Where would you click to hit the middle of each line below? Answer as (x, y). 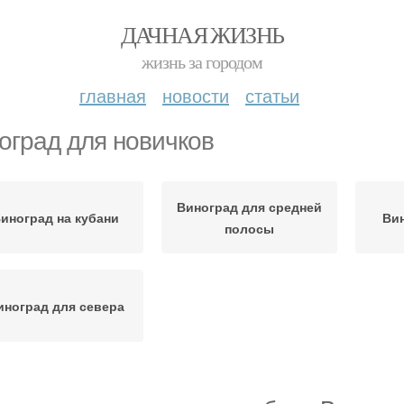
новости (196, 95)
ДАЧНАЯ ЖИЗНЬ (202, 34)
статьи (272, 95)
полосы (249, 228)
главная (113, 95)
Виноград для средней (249, 207)
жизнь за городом (202, 62)
